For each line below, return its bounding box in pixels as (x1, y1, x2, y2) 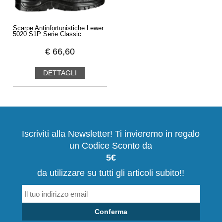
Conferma (94, 208, 127, 216)
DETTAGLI (43, 69, 77, 77)
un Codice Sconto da (69, 141, 153, 151)
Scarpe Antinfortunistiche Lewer (12, 25, 104, 32)
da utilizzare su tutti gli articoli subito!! (37, 168, 185, 178)
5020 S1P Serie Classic (12, 31, 81, 38)
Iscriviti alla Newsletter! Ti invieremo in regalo (22, 129, 200, 139)
